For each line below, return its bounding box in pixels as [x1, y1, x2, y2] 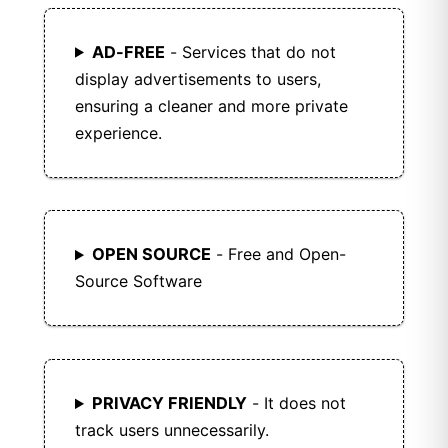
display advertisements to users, [75, 68, 321, 89]
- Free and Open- [210, 244, 346, 265]
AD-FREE [91, 41, 165, 62]
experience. [75, 122, 162, 143]
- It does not [246, 393, 346, 414]
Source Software [75, 271, 202, 292]
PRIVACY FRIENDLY [91, 393, 247, 414]
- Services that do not [164, 41, 336, 62]
